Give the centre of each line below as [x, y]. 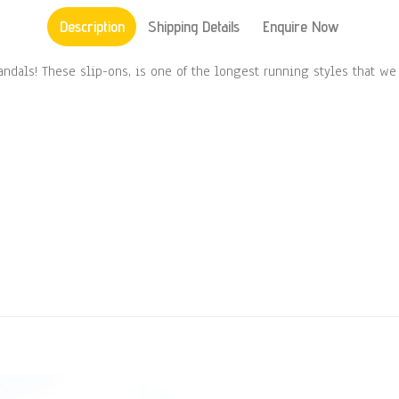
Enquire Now [301, 27]
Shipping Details [194, 27]
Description [92, 27]
